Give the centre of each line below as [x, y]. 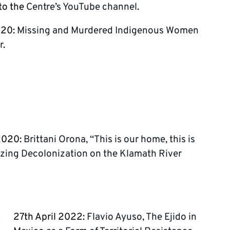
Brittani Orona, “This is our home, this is [109, 140]
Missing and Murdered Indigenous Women [108, 31]
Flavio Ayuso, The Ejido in [142, 217]
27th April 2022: [50, 217]
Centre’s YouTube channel [82, 7]
